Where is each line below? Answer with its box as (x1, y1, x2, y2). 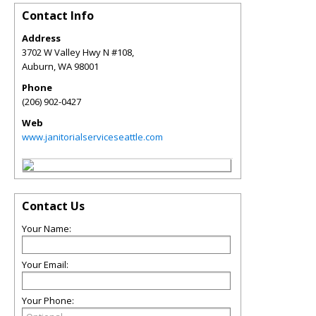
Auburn (22, 60, 54, 73)
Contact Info (22, 8, 94, 23)
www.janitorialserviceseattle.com (22, 130, 163, 143)
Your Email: (22, 258, 68, 271)
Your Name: (22, 222, 71, 235)
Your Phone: (22, 294, 74, 307)
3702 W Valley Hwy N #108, (22, 46, 134, 59)
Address (22, 32, 61, 44)
